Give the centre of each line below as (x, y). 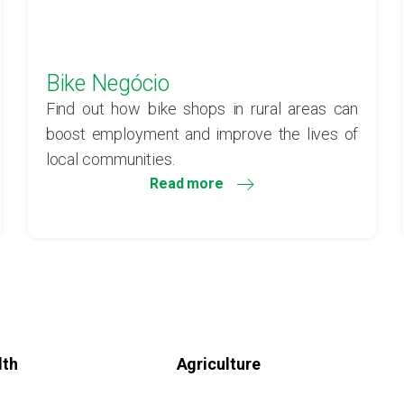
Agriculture (218, 364)
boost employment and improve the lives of (202, 134)
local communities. (110, 159)
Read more (187, 184)
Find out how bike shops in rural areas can (202, 109)
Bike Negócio (107, 83)
